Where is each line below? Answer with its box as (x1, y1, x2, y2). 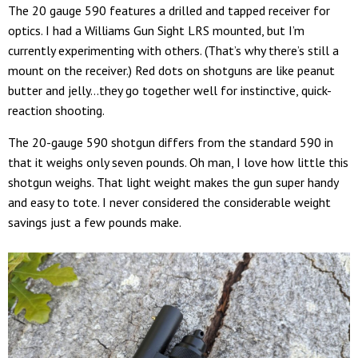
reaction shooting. (8, 101, 105, 118)
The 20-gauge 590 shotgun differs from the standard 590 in (8, 133, 333, 150)
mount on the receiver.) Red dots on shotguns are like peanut (8, 62, 335, 78)
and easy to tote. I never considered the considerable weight (8, 193, 331, 210)
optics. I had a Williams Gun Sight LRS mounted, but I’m (8, 22, 304, 38)
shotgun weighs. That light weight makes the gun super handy (8, 173, 338, 190)
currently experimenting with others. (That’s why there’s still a (8, 42, 339, 58)
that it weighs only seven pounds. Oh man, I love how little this (8, 153, 348, 170)
